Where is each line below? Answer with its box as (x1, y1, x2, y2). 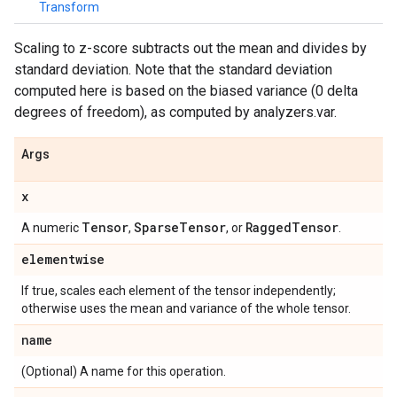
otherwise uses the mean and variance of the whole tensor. (21, 301, 351, 315)
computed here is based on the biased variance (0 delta (14, 82, 358, 99)
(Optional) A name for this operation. (21, 364, 226, 378)
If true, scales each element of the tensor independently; (21, 284, 336, 298)
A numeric (21, 221, 82, 235)
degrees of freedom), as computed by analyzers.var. (14, 104, 337, 121)
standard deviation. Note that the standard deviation (14, 61, 332, 78)
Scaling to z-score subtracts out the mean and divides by (14, 40, 367, 57)
